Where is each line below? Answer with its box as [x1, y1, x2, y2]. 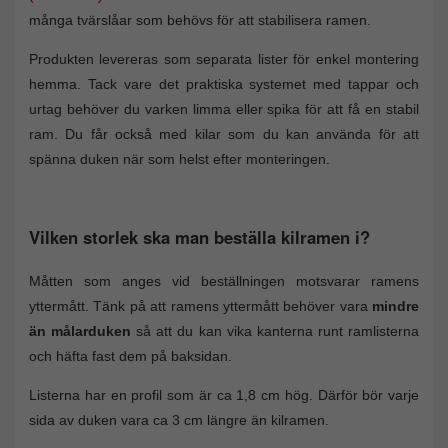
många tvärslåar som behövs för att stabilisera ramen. [29, 11, 371, 28]
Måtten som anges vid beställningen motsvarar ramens [29, 273, 419, 290]
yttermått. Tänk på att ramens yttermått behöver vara [29, 298, 372, 315]
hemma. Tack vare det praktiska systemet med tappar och [29, 75, 419, 92]
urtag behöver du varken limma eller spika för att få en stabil [29, 100, 419, 117]
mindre [372, 298, 419, 315]
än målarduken [29, 323, 132, 340]
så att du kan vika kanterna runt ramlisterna [131, 323, 420, 340]
